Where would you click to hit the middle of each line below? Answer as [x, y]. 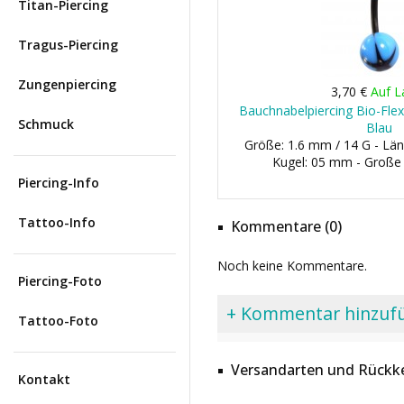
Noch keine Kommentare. [292, 266]
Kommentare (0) [286, 226]
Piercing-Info [59, 183]
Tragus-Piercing [68, 45]
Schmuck [46, 124]
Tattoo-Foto [58, 321]
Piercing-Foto [60, 281]
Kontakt [44, 379]
